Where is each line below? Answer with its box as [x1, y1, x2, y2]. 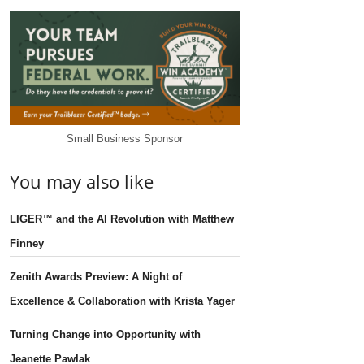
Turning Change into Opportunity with [10, 327, 201, 340]
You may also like [10, 168, 154, 193]
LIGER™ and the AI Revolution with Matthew [10, 212, 235, 225]
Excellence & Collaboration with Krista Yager [10, 294, 236, 307]
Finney [10, 236, 45, 249]
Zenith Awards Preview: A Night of [10, 270, 183, 283]
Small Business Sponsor [66, 132, 183, 145]
